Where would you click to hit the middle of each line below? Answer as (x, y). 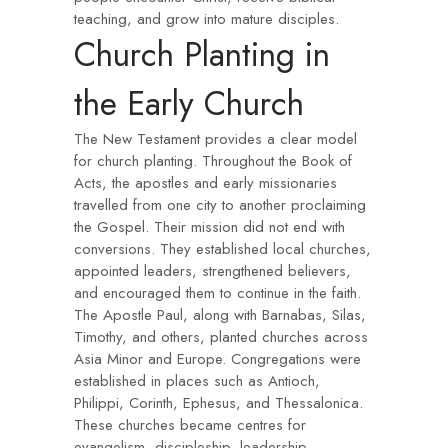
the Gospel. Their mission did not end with (209, 227)
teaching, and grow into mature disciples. (206, 19)
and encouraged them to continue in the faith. (217, 293)
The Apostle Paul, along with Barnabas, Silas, (220, 315)
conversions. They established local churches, (222, 249)
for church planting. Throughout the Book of (213, 161)
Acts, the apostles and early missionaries (205, 183)
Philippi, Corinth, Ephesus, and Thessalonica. (218, 403)
